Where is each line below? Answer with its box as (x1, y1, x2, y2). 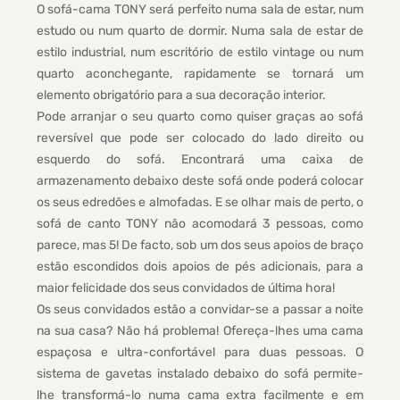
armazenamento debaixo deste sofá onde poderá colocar (36, 173, 364, 189)
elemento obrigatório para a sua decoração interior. (36, 87, 326, 104)
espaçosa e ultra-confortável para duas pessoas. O (36, 345, 364, 361)
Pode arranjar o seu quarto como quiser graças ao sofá (36, 109, 364, 125)
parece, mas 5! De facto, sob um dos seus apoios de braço (36, 237, 364, 254)
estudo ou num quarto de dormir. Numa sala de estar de (36, 23, 364, 39)
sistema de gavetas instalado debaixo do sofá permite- (36, 366, 364, 382)
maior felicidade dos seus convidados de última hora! (36, 280, 335, 296)
